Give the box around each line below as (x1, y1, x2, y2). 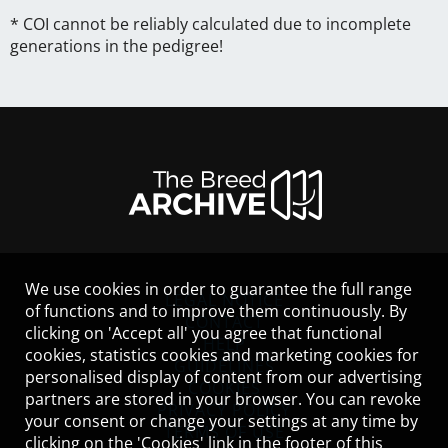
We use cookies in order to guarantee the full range (25, 278, 412, 300)
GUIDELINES (173, 354, 275, 377)
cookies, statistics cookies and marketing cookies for (25, 344, 419, 366)
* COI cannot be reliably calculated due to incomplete (10, 12, 411, 35)
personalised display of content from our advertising (25, 366, 422, 388)
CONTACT (184, 310, 264, 333)
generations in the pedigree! (10, 34, 223, 57)
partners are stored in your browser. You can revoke (25, 388, 421, 410)
